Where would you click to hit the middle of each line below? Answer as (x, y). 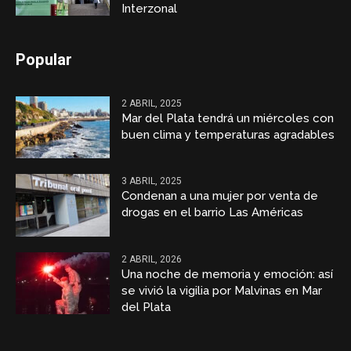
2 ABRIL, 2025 (152, 104)
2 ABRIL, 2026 (152, 259)
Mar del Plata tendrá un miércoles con (228, 119)
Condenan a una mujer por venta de (220, 196)
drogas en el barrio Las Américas (213, 213)
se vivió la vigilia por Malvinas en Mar (222, 290)
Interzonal (150, 9)
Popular (44, 60)
